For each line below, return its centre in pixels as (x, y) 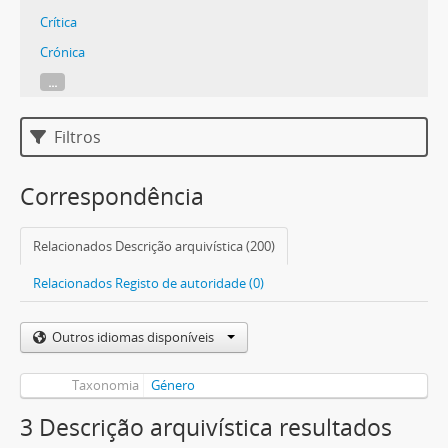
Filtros (76, 137)
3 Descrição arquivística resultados (206, 427)
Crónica (62, 52)
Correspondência (112, 196)
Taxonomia (105, 385)
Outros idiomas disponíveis (134, 337)
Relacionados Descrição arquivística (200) (154, 246)
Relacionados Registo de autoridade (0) (148, 283)
